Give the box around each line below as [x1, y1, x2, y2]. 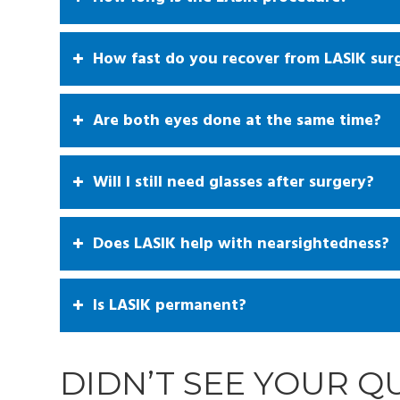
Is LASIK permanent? [93, 294, 246, 316]
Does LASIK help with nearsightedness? [93, 232, 389, 254]
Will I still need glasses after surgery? [93, 171, 374, 193]
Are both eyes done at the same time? [93, 109, 381, 131]
